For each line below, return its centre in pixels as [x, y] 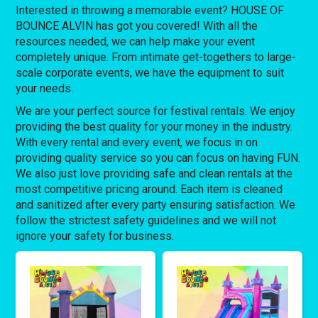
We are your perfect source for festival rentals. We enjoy [156, 111]
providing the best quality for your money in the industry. [154, 126]
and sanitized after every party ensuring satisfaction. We [156, 204]
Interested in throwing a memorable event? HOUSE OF [150, 10]
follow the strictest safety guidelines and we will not [146, 220]
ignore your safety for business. [95, 236]
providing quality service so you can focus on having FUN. [158, 158]
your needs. [45, 88]
